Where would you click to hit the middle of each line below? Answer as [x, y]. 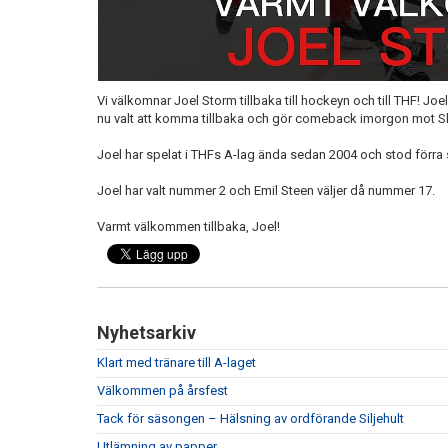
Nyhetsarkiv [146, 333]
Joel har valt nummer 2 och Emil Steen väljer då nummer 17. [266, 191]
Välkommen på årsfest [162, 391]
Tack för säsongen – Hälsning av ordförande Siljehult [250, 419]
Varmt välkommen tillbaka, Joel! [188, 227]
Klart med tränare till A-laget [176, 363]
